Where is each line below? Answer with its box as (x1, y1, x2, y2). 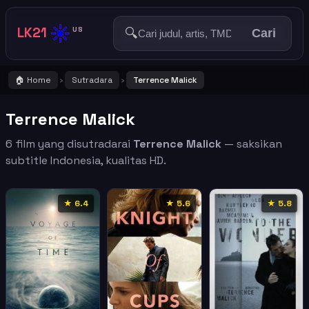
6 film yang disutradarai (6, 137, 133, 151)
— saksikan (221, 137, 282, 151)
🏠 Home (15, 74, 51, 86)
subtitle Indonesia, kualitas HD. (6, 153, 166, 168)
